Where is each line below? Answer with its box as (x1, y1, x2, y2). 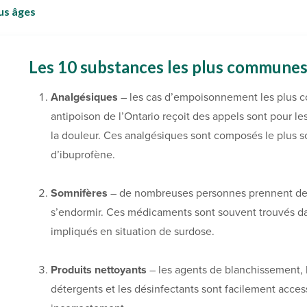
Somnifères (51, 186, 108, 200)
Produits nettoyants (51, 262, 147, 277)
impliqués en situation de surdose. (51, 224, 214, 238)
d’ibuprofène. (51, 147, 115, 162)
